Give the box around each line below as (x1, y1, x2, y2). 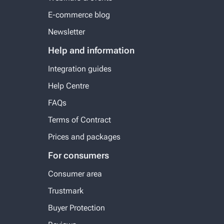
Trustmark (48, 185, 83, 195)
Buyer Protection (48, 202, 105, 212)
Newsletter (48, 26, 85, 36)
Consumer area (48, 168, 102, 178)
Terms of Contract (48, 114, 111, 124)
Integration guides (48, 63, 111, 73)
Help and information (48, 44, 134, 55)
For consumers (48, 149, 109, 160)
